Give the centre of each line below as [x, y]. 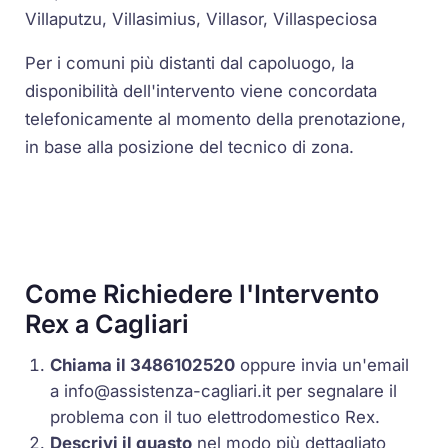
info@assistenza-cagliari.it [168, 390]
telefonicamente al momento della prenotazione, [216, 119]
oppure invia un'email [322, 364]
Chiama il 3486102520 [143, 364]
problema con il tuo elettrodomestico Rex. [215, 416]
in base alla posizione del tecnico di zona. [190, 147]
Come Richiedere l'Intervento [202, 293]
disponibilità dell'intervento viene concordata [201, 91]
